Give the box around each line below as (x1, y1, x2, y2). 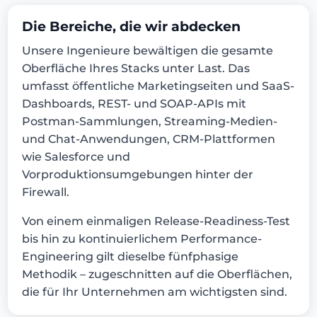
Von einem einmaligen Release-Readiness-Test (22, 214, 291, 228)
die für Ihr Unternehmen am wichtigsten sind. (22, 285, 288, 299)
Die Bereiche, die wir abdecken (22, 18, 241, 35)
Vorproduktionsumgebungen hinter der (22, 168, 254, 181)
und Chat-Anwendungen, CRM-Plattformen (22, 132, 276, 146)
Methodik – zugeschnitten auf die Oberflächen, (22, 267, 293, 281)
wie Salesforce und (22, 150, 131, 163)
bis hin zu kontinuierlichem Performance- (22, 232, 263, 246)
